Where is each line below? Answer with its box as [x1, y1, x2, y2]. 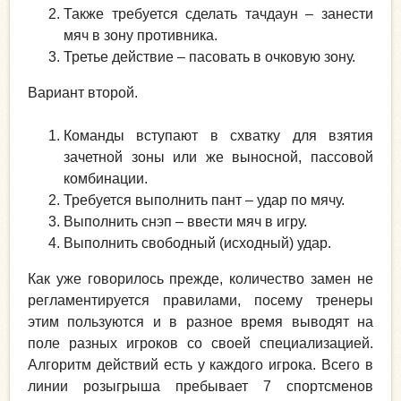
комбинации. [64, 170, 148, 186]
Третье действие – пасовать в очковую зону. [64, 48, 355, 64]
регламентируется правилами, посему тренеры [28, 292, 373, 308]
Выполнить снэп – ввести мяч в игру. [64, 213, 307, 229]
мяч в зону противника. [64, 27, 218, 43]
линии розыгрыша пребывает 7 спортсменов [28, 378, 373, 394]
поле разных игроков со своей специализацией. [28, 335, 373, 351]
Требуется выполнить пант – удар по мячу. [64, 192, 345, 208]
